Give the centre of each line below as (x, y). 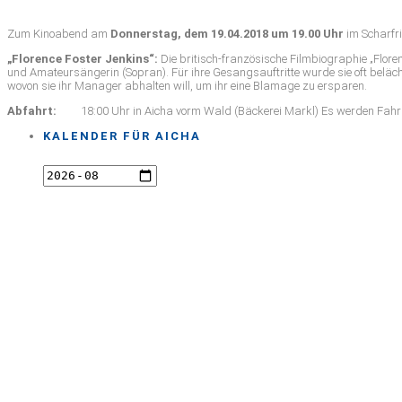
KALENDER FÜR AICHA (122, 135)
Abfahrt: (44, 110)
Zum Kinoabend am (59, 33)
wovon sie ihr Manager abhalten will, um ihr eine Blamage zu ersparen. (187, 85)
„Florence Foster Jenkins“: (84, 58)
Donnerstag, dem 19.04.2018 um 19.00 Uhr (227, 33)
